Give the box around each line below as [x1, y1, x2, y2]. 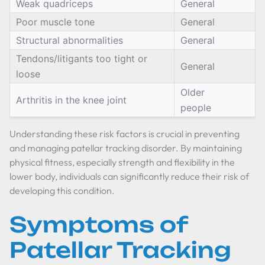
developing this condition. [9, 185, 115, 196]
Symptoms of [9, 211, 188, 238]
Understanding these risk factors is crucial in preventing [9, 128, 240, 140]
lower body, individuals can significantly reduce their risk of [9, 170, 249, 182]
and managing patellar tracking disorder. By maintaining [9, 142, 242, 154]
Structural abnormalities [16, 34, 123, 46]
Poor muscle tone [16, 16, 95, 28]
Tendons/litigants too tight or [16, 53, 147, 64]
